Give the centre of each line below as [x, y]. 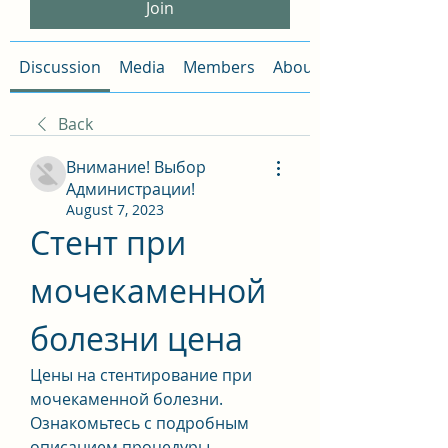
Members [219, 67]
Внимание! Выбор [136, 167]
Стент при [108, 242]
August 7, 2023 [115, 209]
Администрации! [130, 189]
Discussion [60, 67]
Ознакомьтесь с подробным [139, 423]
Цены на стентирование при [141, 375]
